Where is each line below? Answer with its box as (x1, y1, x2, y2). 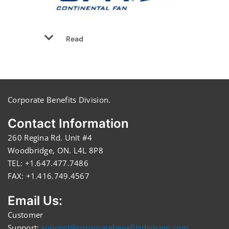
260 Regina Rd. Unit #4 (8, 132, 93, 143)
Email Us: (8, 193, 62, 209)
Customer (8, 210, 43, 220)
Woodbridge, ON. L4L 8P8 (8, 145, 103, 156)
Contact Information (8, 116, 129, 131)
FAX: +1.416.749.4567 (8, 171, 89, 181)
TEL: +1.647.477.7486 (8, 158, 88, 169)
